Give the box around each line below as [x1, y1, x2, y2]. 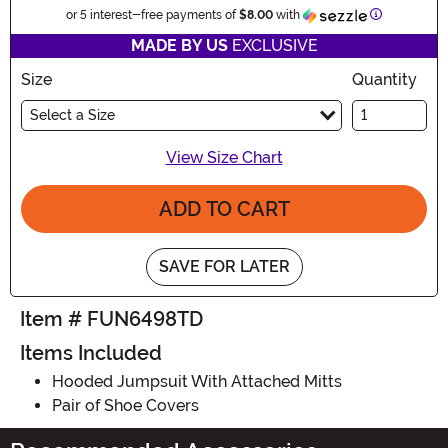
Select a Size [30, 106, 115, 123]
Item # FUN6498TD [20, 306, 203, 331]
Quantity [352, 69, 417, 89]
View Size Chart [165, 147, 283, 167]
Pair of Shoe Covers [52, 395, 199, 415]
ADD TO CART [158, 196, 290, 221]
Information [381, 6, 445, 21]
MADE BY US [130, 35, 228, 55]
